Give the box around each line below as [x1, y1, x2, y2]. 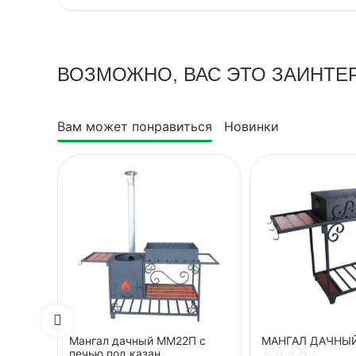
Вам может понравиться [57, 118, 212, 134]
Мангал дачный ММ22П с [69, 334, 206, 347]
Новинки [224, 118, 279, 134]
